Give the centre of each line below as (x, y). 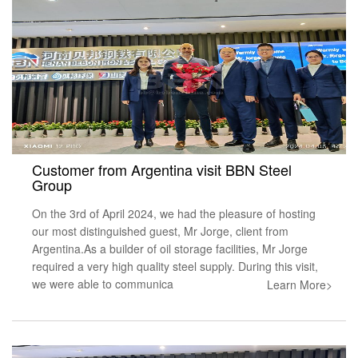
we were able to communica (103, 283)
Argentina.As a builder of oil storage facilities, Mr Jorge (170, 248)
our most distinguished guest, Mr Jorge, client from (160, 231)
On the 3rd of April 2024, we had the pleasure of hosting (174, 213)
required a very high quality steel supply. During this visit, (175, 266)
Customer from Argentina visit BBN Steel (162, 169)
